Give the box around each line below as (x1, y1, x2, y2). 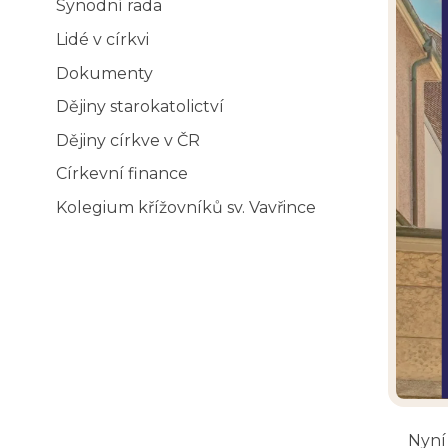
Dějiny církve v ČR (56, 130, 200, 150)
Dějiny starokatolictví (56, 97, 224, 117)
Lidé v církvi (56, 29, 149, 49)
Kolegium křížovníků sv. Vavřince (56, 197, 316, 217)
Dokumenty (56, 63, 153, 83)
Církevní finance (56, 164, 188, 184)
